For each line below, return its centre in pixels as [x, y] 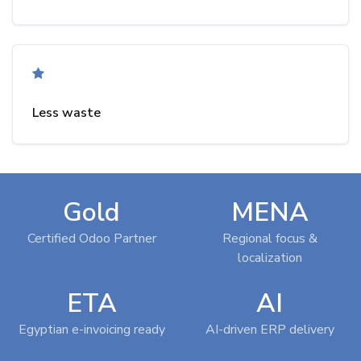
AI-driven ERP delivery [270, 330]
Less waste [66, 113]
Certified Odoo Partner [91, 239]
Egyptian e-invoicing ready [91, 330]
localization [270, 258]
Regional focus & [270, 239]
